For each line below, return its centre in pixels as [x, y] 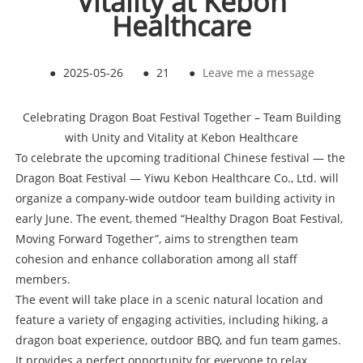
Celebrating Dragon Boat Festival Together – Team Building [181, 117]
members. [43, 280]
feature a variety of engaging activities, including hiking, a [171, 320]
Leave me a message [258, 73]
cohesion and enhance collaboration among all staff [156, 259]
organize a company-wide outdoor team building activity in [175, 199]
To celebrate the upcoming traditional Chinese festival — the [180, 158]
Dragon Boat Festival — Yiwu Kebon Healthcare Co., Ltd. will [177, 178]
